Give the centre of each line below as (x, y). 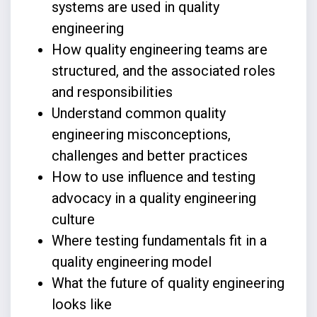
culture (75, 219)
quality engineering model (133, 261)
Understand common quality (138, 113)
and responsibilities (114, 92)
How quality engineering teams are (159, 49)
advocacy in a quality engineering (154, 198)
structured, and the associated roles (163, 70)
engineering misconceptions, (141, 134)
